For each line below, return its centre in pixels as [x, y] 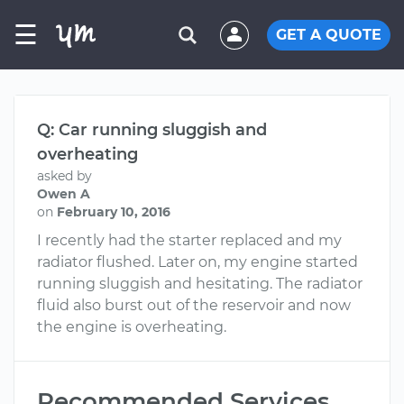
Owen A [64, 194]
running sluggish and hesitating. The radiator [200, 284]
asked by [64, 176]
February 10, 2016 [114, 212]
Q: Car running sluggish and [152, 130]
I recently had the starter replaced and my [189, 240]
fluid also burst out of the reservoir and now [194, 305]
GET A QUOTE [329, 34]
